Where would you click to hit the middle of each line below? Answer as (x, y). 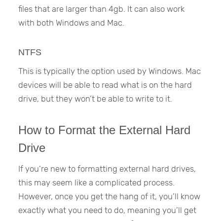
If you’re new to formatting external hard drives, (107, 169)
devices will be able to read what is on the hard (105, 85)
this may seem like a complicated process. (97, 183)
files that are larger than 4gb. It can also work (102, 9)
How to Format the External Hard (105, 130)
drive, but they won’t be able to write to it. (95, 98)
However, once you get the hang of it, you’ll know (110, 197)
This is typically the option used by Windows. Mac (110, 71)
